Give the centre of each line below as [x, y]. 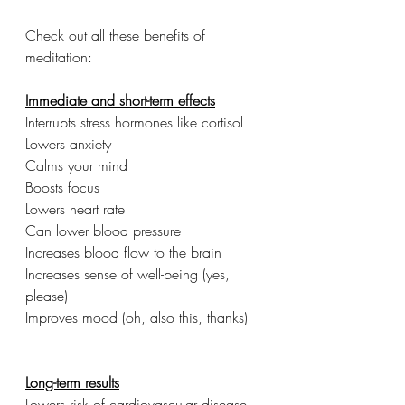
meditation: [59, 57]
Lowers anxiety [68, 143]
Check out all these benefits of [118, 35]
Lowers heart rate [75, 208]
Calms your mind [76, 165]
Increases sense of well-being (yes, [130, 273]
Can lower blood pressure [105, 230]
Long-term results [72, 382]
